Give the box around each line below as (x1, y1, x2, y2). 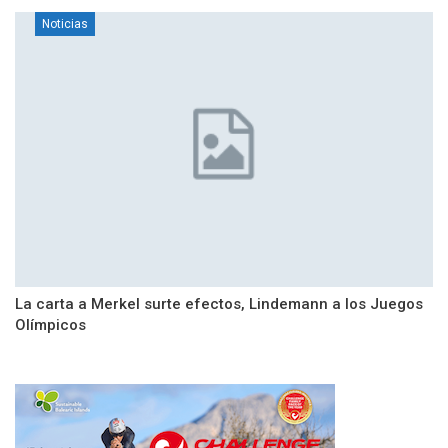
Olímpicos (15, 316, 86, 335)
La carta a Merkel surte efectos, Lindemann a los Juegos (15, 295, 423, 314)
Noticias (42, 16, 88, 31)
